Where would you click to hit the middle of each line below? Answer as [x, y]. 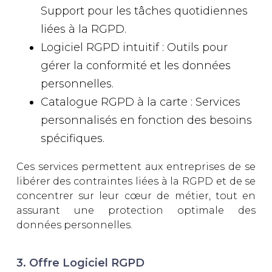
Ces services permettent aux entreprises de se [136, 167]
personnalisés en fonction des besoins [146, 121]
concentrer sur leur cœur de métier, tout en [136, 196]
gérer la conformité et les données [135, 66]
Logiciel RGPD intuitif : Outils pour [134, 48]
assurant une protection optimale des [136, 211]
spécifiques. [72, 139]
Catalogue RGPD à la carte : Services [140, 102]
